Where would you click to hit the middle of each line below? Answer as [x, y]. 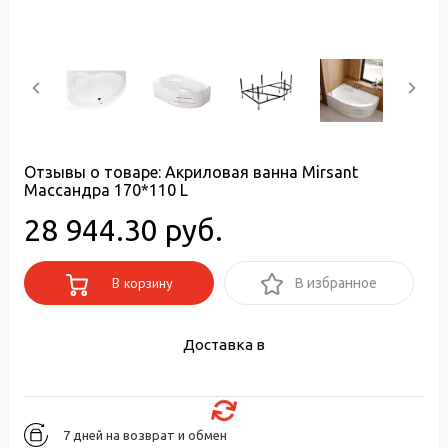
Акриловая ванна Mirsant [261, 172]
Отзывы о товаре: [94, 172]
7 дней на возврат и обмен [145, 435]
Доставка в [224, 344]
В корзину [140, 283]
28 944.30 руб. [123, 230]
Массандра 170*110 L [106, 190]
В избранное [336, 283]
